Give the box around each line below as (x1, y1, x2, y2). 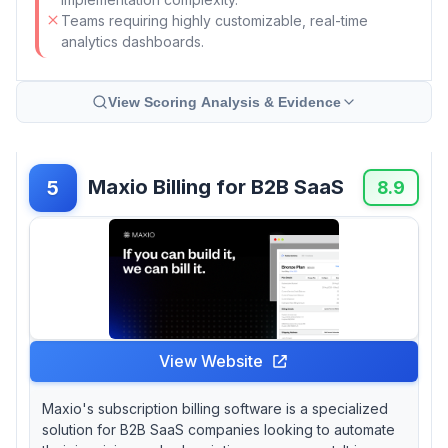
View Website (159, 350, 263, 371)
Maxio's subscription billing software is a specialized (42, 399, 388, 417)
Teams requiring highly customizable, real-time (61, 11, 368, 29)
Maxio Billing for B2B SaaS (88, 175, 344, 200)
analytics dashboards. (61, 32, 204, 50)
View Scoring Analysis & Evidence (107, 93, 341, 110)
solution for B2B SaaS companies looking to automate (42, 420, 395, 438)
